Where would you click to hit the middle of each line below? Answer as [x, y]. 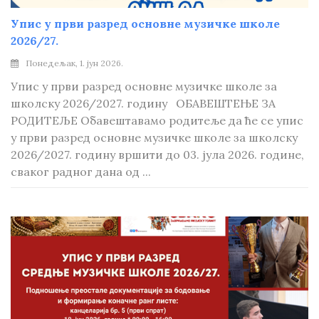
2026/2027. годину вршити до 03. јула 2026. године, [157, 155]
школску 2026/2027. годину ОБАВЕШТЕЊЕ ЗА [143, 103]
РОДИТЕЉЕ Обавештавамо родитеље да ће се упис [157, 120]
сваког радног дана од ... [81, 172]
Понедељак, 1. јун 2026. [74, 63]
